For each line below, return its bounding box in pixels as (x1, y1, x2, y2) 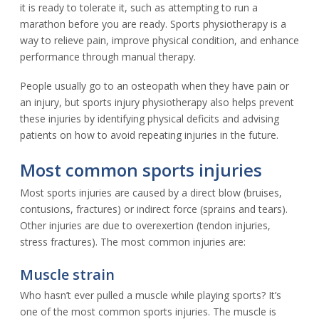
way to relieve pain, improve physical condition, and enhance (20, 33, 299, 47)
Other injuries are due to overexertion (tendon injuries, (20, 218, 271, 232)
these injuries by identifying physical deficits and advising (20, 111, 279, 125)
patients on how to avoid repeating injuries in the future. (20, 127, 278, 142)
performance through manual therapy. (20, 49, 196, 63)
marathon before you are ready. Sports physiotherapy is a (20, 16, 286, 31)
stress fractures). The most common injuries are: (20, 234, 246, 249)
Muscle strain (20, 264, 115, 284)
